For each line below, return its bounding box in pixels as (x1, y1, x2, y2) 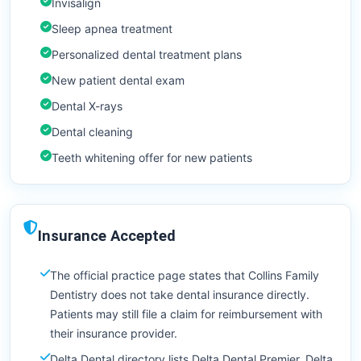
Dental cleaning (52, 125, 133, 139)
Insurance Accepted (38, 227, 176, 245)
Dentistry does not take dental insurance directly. (50, 288, 309, 302)
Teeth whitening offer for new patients (52, 151, 252, 165)
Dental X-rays (52, 99, 122, 114)
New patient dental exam (52, 73, 185, 88)
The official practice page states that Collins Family (50, 268, 319, 283)
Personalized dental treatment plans (52, 48, 242, 62)
